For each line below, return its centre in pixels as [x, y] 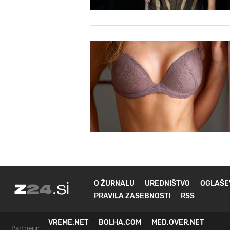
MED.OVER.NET [178, 223]
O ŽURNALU [114, 184]
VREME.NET [68, 223]
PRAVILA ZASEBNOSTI [132, 196]
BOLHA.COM [120, 223]
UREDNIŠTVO [167, 184]
